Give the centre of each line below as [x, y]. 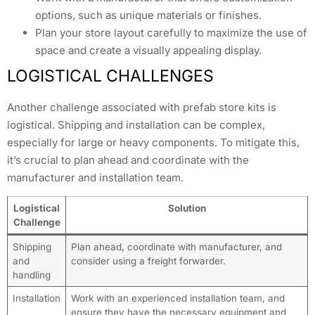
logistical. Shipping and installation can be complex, [136, 124]
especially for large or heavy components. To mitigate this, [153, 142]
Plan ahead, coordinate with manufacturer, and [176, 247]
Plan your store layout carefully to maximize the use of [171, 32]
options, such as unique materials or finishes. [148, 15]
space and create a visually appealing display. [148, 50]
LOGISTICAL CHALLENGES [110, 76]
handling [31, 275]
